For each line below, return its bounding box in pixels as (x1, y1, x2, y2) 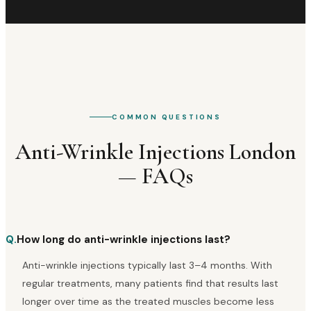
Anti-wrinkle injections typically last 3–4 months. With (22, 259, 272, 272)
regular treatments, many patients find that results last (22, 277, 278, 290)
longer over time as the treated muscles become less (22, 295, 274, 308)
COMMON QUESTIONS (112, 112, 221, 121)
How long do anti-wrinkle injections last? (17, 233, 230, 247)
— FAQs (118, 162, 193, 190)
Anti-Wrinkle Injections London (15, 138, 296, 166)
